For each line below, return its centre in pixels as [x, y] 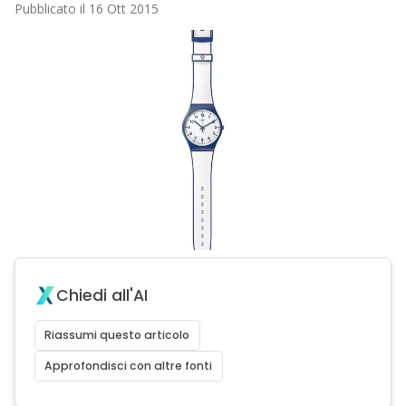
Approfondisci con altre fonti [129, 366]
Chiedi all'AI [101, 296]
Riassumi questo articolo [117, 335]
